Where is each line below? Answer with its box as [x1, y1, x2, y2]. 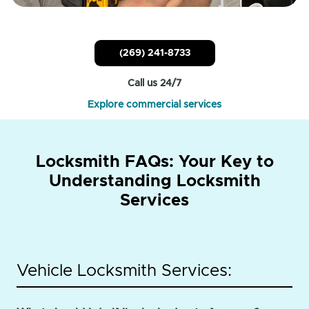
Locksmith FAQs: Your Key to [35, 154, 274, 171]
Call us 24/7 [128, 79, 181, 89]
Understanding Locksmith [48, 173, 261, 190]
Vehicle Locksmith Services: [17, 263, 232, 280]
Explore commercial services [88, 100, 221, 110]
